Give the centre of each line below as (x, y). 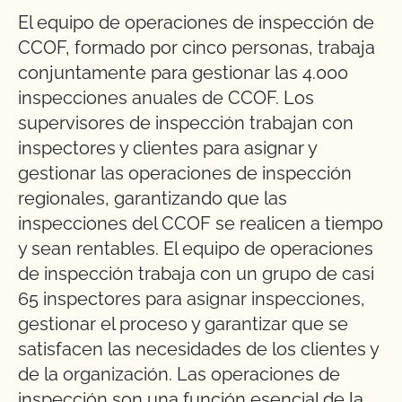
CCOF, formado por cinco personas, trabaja (197, 48)
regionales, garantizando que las (153, 198)
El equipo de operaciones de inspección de (196, 22)
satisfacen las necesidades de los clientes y (198, 349)
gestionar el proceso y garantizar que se (183, 324)
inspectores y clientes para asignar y (167, 148)
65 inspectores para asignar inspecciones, (192, 299)
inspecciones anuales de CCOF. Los (166, 98)
